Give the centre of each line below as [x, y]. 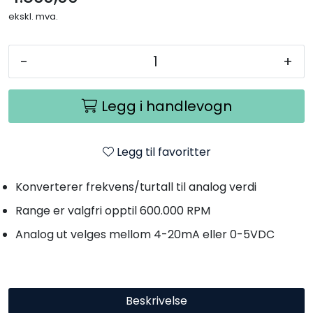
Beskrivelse [156, 300]
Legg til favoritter [163, 152]
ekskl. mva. [33, 16]
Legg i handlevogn [166, 106]
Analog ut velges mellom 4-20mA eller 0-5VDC [145, 234]
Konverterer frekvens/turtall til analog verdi [136, 187]
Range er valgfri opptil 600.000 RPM [113, 210]
